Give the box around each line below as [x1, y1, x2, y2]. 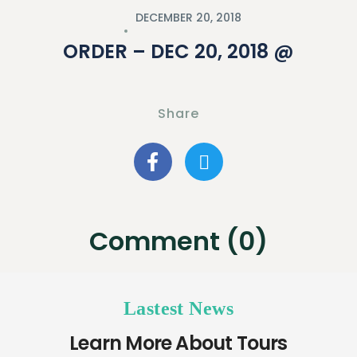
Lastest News [123, 298, 234, 319]
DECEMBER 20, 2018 [131, 10, 241, 25]
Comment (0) [89, 223, 268, 259]
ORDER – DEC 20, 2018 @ [63, 38, 294, 65]
